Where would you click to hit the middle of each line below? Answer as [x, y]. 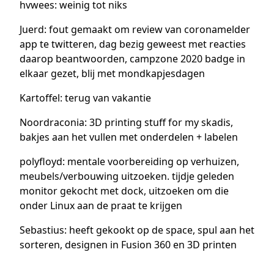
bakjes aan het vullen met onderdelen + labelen [129, 137]
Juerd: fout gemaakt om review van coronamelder [135, 29]
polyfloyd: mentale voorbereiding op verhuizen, [129, 161]
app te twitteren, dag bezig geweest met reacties [133, 44]
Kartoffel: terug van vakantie [85, 98]
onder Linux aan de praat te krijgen [101, 205]
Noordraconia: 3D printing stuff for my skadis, [126, 122]
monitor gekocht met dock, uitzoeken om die [124, 191]
